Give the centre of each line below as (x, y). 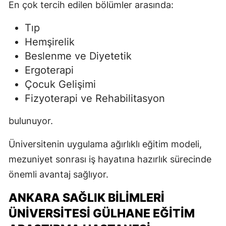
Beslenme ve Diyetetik (78, 56)
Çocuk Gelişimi (60, 84)
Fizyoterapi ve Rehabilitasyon (95, 99)
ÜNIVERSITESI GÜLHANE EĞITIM (102, 214)
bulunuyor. (31, 121)
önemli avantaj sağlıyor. (59, 175)
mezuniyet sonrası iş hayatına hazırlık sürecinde (110, 159)
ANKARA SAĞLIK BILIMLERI (87, 198)
